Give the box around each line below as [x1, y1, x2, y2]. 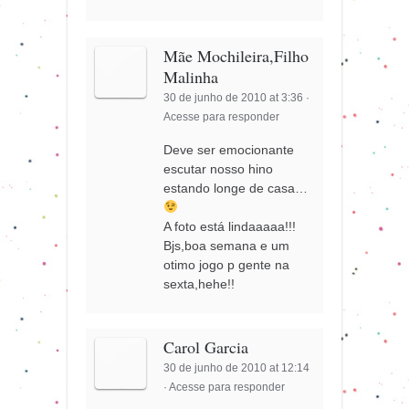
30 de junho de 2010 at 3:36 [163, 90, 304, 104]
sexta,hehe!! [163, 276, 236, 291]
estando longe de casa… [163, 180, 309, 195]
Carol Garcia [163, 336, 249, 359]
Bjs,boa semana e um [163, 237, 290, 253]
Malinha [163, 65, 219, 88]
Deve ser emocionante [163, 142, 295, 157]
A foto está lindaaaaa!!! [163, 218, 297, 234]
